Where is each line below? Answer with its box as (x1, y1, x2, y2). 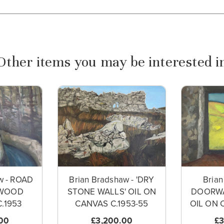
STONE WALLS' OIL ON (67, 186, 156, 197)
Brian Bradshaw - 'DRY (69, 174, 154, 185)
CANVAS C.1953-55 (75, 198, 148, 209)
